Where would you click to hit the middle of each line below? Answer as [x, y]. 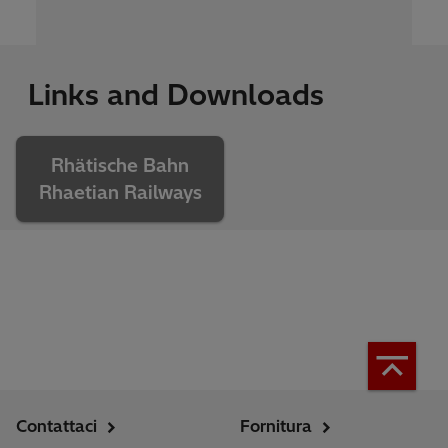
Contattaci [56, 426]
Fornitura [276, 426]
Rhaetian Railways [120, 193]
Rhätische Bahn [120, 166]
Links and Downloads [176, 95]
